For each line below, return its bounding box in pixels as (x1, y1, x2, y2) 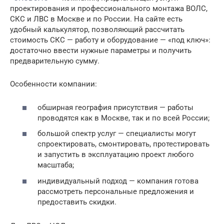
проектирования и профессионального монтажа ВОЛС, (10, 4, 207, 13)
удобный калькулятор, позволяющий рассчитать (10, 25, 184, 34)
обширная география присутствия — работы (37, 102, 193, 112)
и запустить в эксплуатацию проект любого (37, 150, 194, 159)
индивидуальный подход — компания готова (37, 176, 198, 185)
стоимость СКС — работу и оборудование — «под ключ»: (10, 35, 210, 45)
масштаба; (37, 160, 74, 170)
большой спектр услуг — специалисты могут (37, 129, 196, 138)
